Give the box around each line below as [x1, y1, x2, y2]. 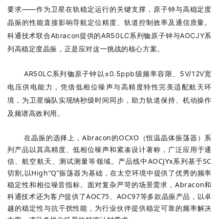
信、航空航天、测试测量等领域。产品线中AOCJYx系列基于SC [7, 156, 212, 166]
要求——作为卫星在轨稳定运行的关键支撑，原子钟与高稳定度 [7, 5, 212, 14]
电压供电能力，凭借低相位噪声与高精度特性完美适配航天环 [7, 83, 212, 91]
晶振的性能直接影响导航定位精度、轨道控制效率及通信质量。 [7, 18, 212, 27]
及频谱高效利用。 [7, 109, 65, 118]
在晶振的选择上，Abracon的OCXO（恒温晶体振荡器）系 [24, 133, 212, 143]
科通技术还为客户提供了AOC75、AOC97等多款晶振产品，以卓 [7, 192, 212, 201]
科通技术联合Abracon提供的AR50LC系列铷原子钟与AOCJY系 [7, 31, 212, 40]
